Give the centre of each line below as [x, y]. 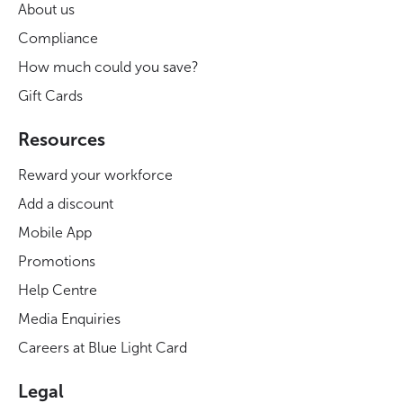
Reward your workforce [95, 175]
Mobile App [55, 233]
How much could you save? [108, 67]
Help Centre [58, 290]
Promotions [57, 261]
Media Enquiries [69, 319]
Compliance [58, 38]
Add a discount [66, 204]
